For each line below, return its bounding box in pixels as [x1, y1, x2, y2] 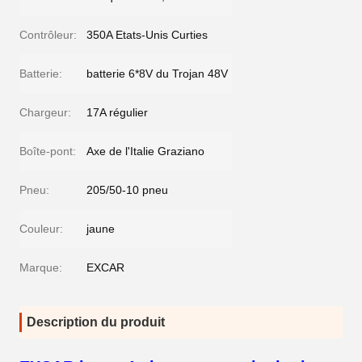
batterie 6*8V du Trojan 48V [86, 67, 228, 80]
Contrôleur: [19, 28, 77, 41]
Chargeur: [19, 106, 71, 119]
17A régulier [86, 106, 148, 119]
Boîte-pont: [19, 145, 76, 158]
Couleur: [19, 222, 63, 235]
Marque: [19, 261, 62, 274]
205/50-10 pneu [86, 183, 168, 196]
